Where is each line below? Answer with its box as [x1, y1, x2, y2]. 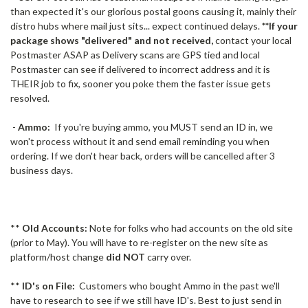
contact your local [213, 34, 291, 46]
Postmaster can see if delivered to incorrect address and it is [10, 63, 270, 75]
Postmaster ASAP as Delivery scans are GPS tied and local [10, 48, 260, 60]
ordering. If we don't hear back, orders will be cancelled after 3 [10, 149, 275, 162]
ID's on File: [22, 279, 75, 291]
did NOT [106, 250, 145, 263]
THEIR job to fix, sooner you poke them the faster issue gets [10, 77, 271, 89]
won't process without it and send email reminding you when [10, 135, 269, 147]
